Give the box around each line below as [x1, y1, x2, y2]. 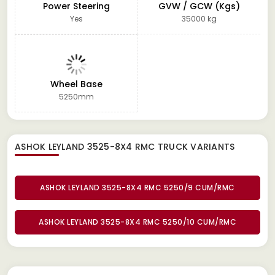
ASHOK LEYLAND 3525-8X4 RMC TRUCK [15, 140, 191, 153]
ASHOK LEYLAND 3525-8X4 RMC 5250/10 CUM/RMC [39, 216, 236, 227]
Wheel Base [50, 77, 103, 90]
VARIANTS [190, 140, 235, 153]
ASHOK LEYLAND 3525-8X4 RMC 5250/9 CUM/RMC [40, 182, 235, 193]
